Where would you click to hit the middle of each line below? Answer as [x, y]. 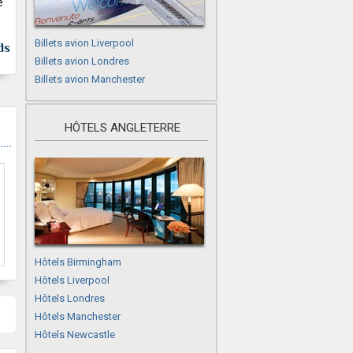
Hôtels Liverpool [72, 280]
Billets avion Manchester [90, 79]
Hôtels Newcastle [75, 334]
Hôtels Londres [70, 298]
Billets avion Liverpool [84, 43]
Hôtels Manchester [78, 316]
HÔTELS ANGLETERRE [122, 128]
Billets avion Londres [82, 61]
